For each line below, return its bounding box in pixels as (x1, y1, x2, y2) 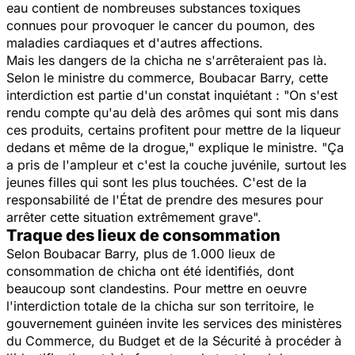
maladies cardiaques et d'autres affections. (6, 34, 263, 51)
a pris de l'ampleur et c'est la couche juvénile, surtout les (6, 156, 346, 173)
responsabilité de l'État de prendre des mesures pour (6, 191, 323, 208)
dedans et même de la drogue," (6, 139, 198, 155)
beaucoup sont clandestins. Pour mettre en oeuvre (6, 280, 307, 296)
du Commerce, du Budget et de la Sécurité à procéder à (6, 332, 342, 349)
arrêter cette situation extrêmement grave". (6, 208, 265, 225)
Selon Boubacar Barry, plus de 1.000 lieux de (6, 245, 275, 261)
